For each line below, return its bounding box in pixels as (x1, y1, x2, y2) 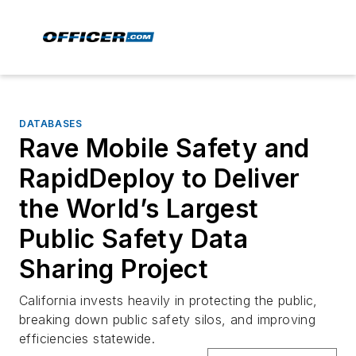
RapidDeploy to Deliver (19, 163, 300, 194)
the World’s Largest (19, 193, 259, 224)
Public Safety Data (19, 223, 249, 254)
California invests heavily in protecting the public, (19, 292, 318, 308)
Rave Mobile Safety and (19, 133, 310, 164)
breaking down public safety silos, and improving (19, 311, 316, 327)
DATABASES (19, 118, 83, 130)
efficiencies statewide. (19, 331, 156, 346)
